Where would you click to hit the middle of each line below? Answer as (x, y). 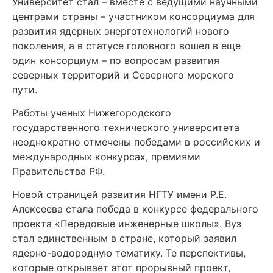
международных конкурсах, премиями (106, 156)
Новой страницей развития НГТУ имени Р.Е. (119, 195)
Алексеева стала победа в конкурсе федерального (135, 209)
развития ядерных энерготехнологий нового (121, 31)
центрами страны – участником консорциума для (133, 16)
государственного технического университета (126, 127)
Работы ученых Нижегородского (92, 112)
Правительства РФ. (58, 171)
